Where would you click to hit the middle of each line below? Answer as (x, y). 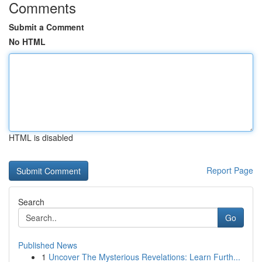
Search (31, 202)
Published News (48, 245)
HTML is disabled (41, 137)
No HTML (27, 42)
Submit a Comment (46, 27)
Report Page (230, 170)
